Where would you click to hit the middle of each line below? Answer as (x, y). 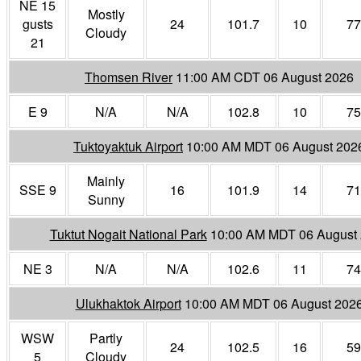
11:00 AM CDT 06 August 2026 (265, 77)
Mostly (106, 14)
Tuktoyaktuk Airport (128, 146)
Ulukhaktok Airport (128, 303)
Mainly (106, 180)
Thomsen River (129, 77)
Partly (106, 338)
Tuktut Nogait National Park (128, 234)
